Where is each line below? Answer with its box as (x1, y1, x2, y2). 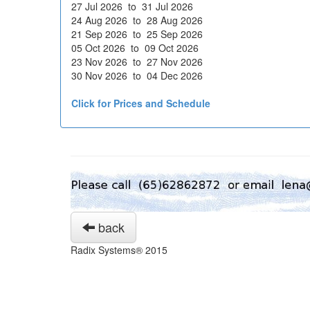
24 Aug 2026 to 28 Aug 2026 (71, 13, 203, 27)
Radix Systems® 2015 (71, 243, 167, 257)
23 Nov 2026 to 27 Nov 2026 (71, 55, 203, 69)
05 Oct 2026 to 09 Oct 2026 (71, 41, 199, 55)
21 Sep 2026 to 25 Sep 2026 (71, 27, 203, 41)
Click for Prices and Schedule (71, 96, 210, 110)
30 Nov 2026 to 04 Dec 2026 (71, 69, 203, 82)
